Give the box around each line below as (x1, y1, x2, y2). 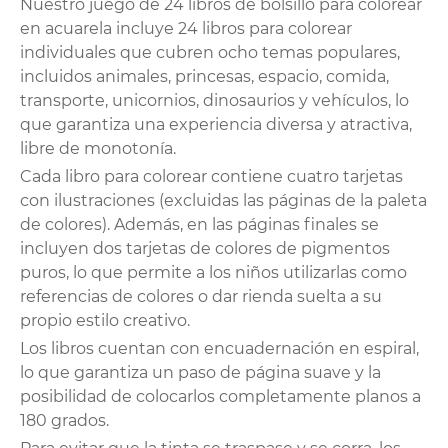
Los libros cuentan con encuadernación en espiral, (20, 338, 419, 358)
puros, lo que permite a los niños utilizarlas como (20, 262, 407, 282)
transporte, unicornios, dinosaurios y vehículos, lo (20, 90, 409, 110)
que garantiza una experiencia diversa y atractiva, (20, 114, 412, 134)
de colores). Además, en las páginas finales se (20, 214, 379, 234)
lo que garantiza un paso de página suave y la (20, 362, 381, 382)
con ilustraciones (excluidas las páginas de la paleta (20, 190, 427, 210)
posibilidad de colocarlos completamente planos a (20, 386, 421, 406)
